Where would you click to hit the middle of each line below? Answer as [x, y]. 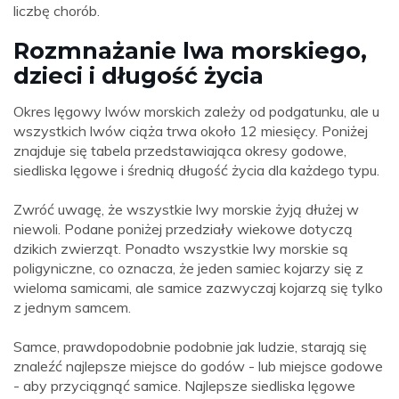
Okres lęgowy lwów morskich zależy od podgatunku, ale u [196, 112]
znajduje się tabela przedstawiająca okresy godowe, [180, 151]
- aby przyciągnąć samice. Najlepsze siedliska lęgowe [184, 386]
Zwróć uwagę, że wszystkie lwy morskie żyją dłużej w [186, 210]
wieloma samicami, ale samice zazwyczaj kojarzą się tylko [198, 288]
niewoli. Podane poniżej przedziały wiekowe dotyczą [183, 229]
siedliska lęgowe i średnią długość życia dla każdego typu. [196, 171]
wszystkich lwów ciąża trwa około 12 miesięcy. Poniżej [191, 131]
